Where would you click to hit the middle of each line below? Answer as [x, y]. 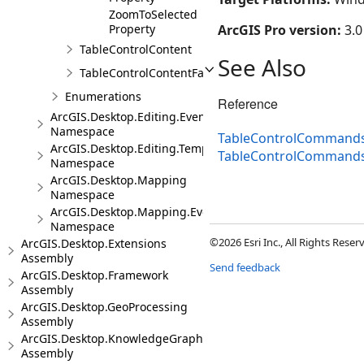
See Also [262, 67]
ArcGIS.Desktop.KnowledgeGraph [112, 338]
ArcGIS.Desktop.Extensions [94, 243]
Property [132, 29]
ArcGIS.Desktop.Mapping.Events [138, 212]
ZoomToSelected [153, 14]
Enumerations [103, 96]
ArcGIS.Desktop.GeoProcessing [104, 307]
